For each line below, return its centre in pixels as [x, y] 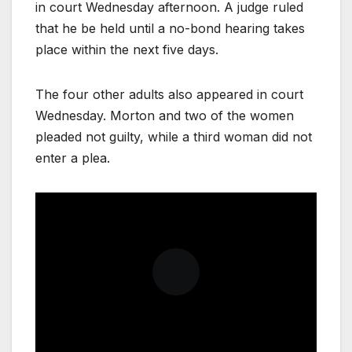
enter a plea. [73, 158]
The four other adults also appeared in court [169, 94]
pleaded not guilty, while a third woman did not [174, 136]
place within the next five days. [127, 49]
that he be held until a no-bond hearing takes [170, 28]
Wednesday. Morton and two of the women [165, 115]
